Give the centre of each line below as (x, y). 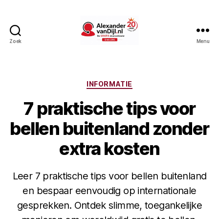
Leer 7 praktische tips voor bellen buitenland (109, 176)
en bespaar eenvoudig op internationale (109, 190)
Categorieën (133, 82)
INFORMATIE (109, 84)
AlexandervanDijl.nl (148, 49)
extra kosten (109, 148)
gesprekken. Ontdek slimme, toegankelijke (109, 205)
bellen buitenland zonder (109, 128)
